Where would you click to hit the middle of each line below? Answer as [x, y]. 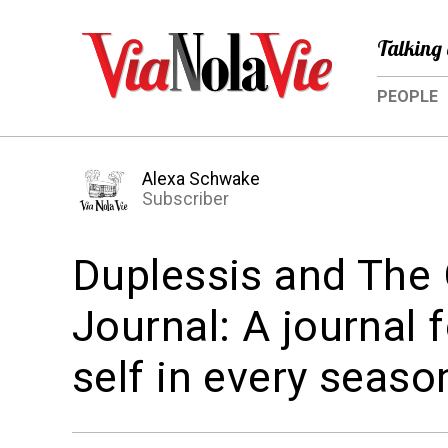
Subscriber [186, 199]
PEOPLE [407, 96]
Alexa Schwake [201, 179]
